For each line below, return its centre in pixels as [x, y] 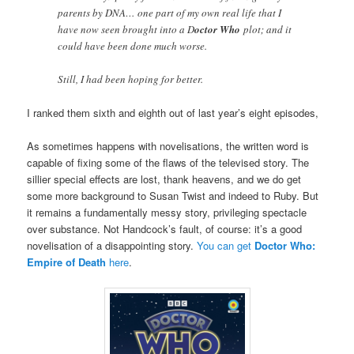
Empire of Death [67, 262]
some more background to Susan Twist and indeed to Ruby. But [173, 196]
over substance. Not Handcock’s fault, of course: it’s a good [165, 229]
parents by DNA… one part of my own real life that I [170, 13]
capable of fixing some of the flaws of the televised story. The [168, 163]
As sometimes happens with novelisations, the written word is [168, 146]
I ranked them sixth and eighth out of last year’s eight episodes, [173, 113]
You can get [226, 246]
